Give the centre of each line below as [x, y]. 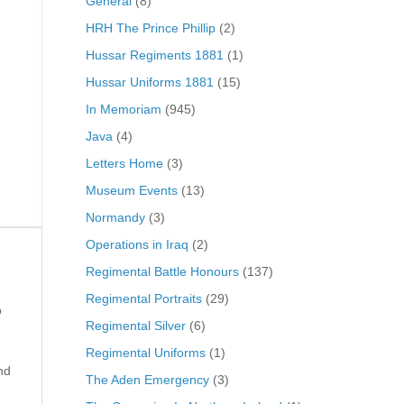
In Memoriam [123, 109]
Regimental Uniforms [145, 352]
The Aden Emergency [147, 379]
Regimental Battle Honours [162, 271]
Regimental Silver [135, 325]
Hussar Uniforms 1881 [149, 82]
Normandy [115, 217]
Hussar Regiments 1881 [154, 55]
